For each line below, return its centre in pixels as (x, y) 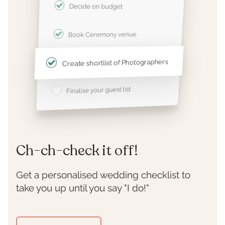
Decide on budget (95, 6)
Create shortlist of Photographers (116, 62)
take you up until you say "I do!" (82, 188)
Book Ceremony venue (103, 34)
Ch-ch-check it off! (77, 150)
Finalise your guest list (98, 89)
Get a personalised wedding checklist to (103, 175)
